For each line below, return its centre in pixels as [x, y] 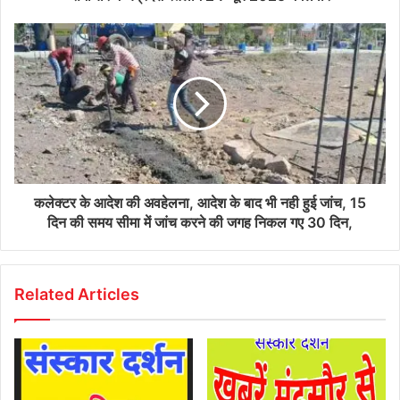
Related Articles [77, 294]
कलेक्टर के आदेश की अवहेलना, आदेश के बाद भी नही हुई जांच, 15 [200, 202]
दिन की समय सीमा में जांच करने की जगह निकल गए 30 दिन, [200, 222]
